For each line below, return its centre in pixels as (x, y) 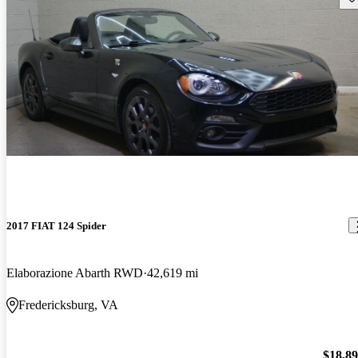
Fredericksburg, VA (68, 305)
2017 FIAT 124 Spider (56, 225)
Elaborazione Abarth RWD (75, 273)
